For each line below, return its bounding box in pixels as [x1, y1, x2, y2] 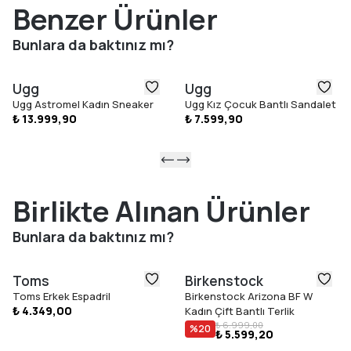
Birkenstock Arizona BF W [185, 289, 313, 304]
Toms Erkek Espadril [13, 289, 110, 304]
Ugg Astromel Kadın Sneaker [13, 97, 154, 112]
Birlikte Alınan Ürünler [13, 192, 310, 231]
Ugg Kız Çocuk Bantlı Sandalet [185, 97, 336, 112]
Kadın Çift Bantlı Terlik [185, 304, 295, 319]
